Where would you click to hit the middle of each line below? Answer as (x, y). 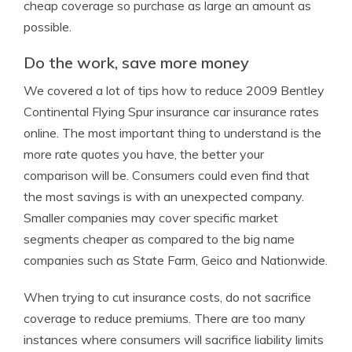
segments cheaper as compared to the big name (159, 239)
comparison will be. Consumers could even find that (167, 175)
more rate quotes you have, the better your (144, 154)
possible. (48, 27)
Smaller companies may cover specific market (151, 218)
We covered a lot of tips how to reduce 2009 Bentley (174, 90)
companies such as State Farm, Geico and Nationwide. (176, 260)
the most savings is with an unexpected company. (164, 196)
